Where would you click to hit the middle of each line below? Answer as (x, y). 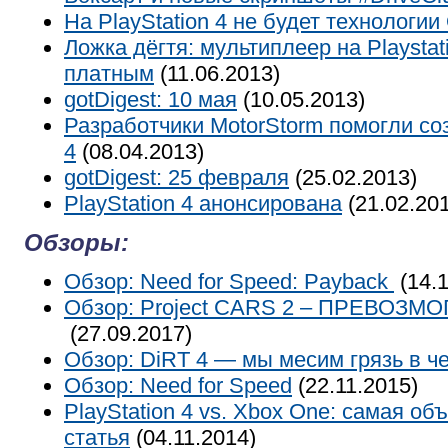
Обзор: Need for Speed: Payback (229, 281)
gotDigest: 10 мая (150, 99)
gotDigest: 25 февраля (176, 177)
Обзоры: (76, 242)
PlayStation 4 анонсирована (203, 203)
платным (109, 73)
